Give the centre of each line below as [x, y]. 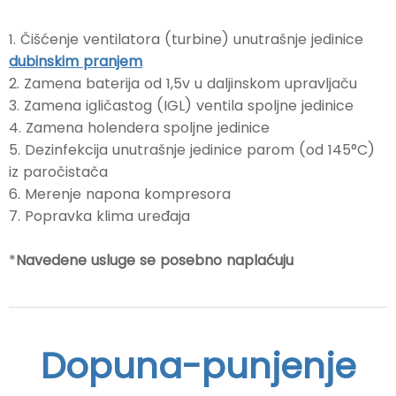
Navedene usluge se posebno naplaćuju [155, 261]
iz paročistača [58, 172]
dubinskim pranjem [76, 62]
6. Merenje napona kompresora [120, 194]
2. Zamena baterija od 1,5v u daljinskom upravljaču [183, 84]
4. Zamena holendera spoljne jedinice [139, 128]
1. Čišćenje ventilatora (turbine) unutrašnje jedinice [186, 40]
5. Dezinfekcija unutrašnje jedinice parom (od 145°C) [192, 150]
